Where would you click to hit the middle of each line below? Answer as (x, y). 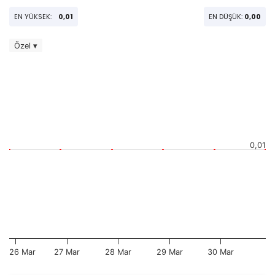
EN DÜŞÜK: (227, 17)
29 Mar (169, 252)
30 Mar (221, 252)
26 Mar (22, 252)
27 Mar (67, 252)
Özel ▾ (26, 45)
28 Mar (118, 252)
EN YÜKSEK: (34, 17)
